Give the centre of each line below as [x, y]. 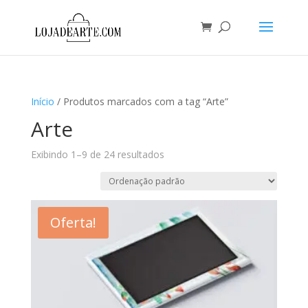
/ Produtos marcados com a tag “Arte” [141, 101]
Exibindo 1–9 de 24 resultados [97, 154]
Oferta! [73, 222]
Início [42, 101]
